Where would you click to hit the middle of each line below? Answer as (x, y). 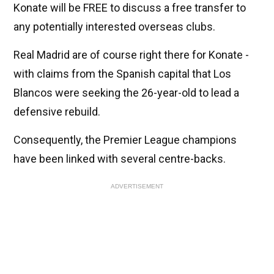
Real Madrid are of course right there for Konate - (131, 55)
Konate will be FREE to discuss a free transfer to (130, 8)
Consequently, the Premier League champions (125, 140)
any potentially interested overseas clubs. (114, 27)
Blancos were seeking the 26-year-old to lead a (126, 93)
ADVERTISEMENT (137, 187)
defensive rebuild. (57, 112)
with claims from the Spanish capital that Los (122, 74)
